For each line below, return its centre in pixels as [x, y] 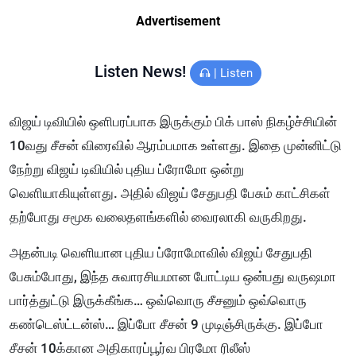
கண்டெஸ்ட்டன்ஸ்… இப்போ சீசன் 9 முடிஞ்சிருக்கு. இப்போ [166, 325]
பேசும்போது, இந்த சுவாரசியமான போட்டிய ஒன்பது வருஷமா [173, 277]
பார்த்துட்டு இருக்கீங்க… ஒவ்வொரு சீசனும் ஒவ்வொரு [158, 301]
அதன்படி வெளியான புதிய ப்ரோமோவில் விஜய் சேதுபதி [161, 253]
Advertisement [178, 21]
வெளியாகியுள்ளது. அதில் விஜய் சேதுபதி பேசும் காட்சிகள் [170, 193]
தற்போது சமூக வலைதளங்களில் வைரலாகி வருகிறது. [158, 217]
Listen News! [142, 72]
